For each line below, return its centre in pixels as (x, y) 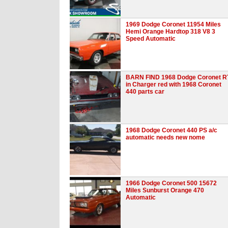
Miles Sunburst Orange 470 (165, 190)
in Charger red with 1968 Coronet (174, 84)
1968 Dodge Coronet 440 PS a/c (172, 130)
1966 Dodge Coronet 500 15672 (171, 183)
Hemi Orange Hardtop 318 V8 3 (170, 31)
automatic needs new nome (165, 137)
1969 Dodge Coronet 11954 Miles (173, 24)
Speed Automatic (151, 38)
